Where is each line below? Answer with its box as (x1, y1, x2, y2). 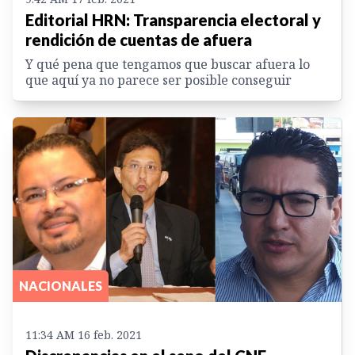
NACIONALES (19, 278, 102, 294)
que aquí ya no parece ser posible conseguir (25, 71, 292, 89)
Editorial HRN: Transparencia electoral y (25, 10, 321, 29)
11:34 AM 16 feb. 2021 (25, 327, 142, 343)
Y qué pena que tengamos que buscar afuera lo (25, 55, 310, 73)
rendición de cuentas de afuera (25, 29, 252, 49)
